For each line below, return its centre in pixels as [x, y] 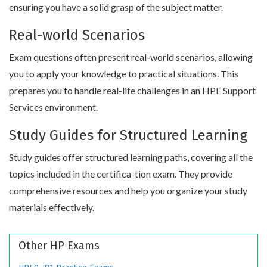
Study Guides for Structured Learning [128, 135]
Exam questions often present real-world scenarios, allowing [131, 57]
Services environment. [53, 107]
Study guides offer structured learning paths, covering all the [131, 157]
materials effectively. [52, 207]
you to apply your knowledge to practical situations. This [124, 73]
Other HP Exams [59, 245]
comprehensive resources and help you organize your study [128, 190]
